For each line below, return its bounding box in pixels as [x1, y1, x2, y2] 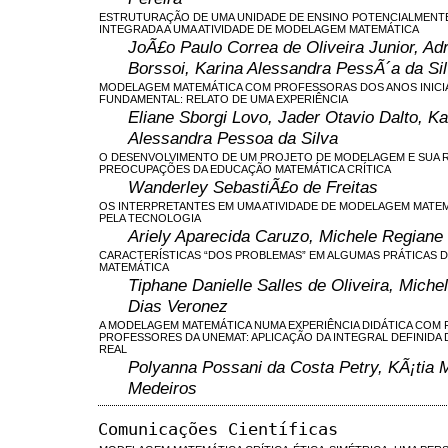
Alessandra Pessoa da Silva [128, 127, 338, 148]
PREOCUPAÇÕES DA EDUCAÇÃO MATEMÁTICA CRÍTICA [99, 162, 391, 175]
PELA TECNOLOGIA [99, 211, 201, 224]
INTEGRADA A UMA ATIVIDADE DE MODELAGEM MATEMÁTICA [99, 22, 419, 35]
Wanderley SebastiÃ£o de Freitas [128, 176, 378, 197]
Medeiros [128, 377, 197, 398]
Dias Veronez [128, 295, 228, 316]
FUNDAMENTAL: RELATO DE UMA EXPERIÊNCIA [99, 92, 348, 105]
